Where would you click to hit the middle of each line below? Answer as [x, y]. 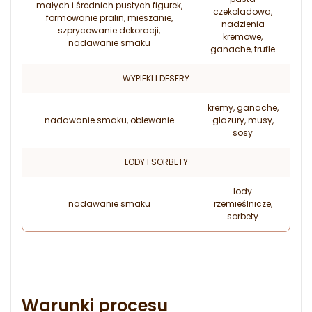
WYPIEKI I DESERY [156, 79]
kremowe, [243, 37]
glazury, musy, [243, 120]
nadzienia [243, 24]
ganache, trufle [243, 49]
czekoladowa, [243, 12]
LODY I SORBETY [156, 162]
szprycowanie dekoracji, [109, 31]
